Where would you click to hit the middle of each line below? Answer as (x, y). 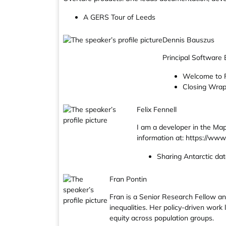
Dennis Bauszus (188, 40)
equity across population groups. (161, 218)
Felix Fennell (157, 109)
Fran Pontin (128, 179)
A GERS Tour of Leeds (119, 17)
